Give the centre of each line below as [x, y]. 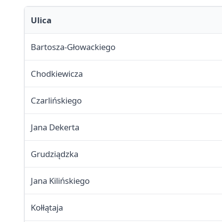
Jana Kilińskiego [60, 181]
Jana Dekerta [55, 127]
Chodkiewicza [57, 74]
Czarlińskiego [56, 101]
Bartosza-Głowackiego [73, 47]
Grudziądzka [55, 154]
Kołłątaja [47, 208]
